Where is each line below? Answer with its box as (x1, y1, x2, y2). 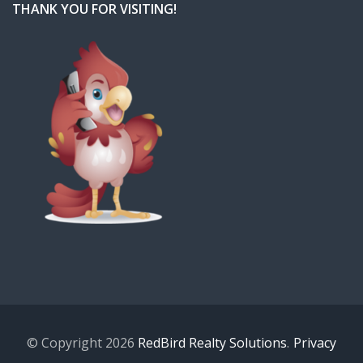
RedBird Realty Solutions (138, 333, 287, 352)
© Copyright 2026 (27, 333, 138, 352)
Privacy (293, 333, 336, 352)
